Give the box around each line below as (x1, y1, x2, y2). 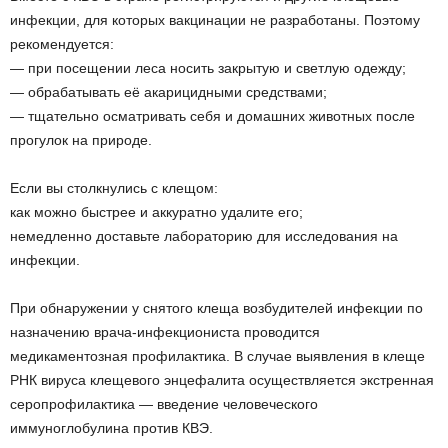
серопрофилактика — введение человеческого (10, 396, 318, 412)
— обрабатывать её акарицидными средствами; (10, 84, 327, 100)
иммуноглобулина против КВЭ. (10, 420, 213, 436)
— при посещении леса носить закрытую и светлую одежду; (10, 60, 406, 76)
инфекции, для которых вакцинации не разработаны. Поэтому (10, 12, 420, 28)
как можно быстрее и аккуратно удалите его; (10, 204, 303, 220)
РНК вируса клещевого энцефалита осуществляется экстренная (10, 372, 434, 388)
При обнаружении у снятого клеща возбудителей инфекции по (10, 300, 423, 316)
